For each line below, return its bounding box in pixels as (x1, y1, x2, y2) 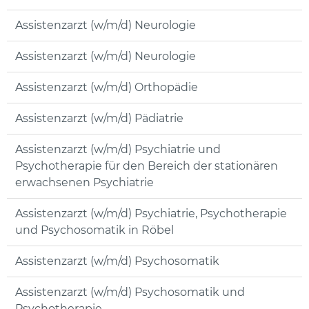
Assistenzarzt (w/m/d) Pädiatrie (15, 112, 183, 126)
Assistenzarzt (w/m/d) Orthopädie (15, 81, 198, 94)
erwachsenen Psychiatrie (15, 176, 154, 190)
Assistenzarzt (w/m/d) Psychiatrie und (15, 143, 221, 157)
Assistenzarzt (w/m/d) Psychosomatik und (15, 286, 245, 299)
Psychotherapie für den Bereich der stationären (15, 159, 278, 173)
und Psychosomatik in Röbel (15, 223, 174, 237)
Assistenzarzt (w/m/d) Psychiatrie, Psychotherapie (15, 207, 287, 221)
